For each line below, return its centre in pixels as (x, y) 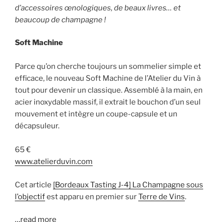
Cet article (34, 185)
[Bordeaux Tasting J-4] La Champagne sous (128, 185)
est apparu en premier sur (92, 196)
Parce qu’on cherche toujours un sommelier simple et (108, 67)
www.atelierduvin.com (54, 162)
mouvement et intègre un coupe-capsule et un (96, 114)
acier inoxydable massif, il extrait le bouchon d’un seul (108, 102)
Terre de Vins (162, 196)
